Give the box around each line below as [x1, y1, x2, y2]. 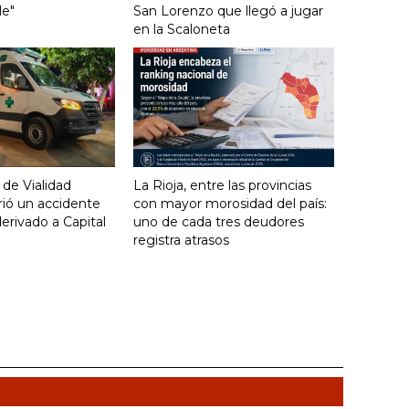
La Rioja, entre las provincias [133, 177, 311, 194]
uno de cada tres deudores [133, 214, 304, 231]
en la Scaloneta [133, 21, 230, 38]
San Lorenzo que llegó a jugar [133, 3, 323, 20]
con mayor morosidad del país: [133, 195, 327, 213]
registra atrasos [133, 232, 229, 249]
